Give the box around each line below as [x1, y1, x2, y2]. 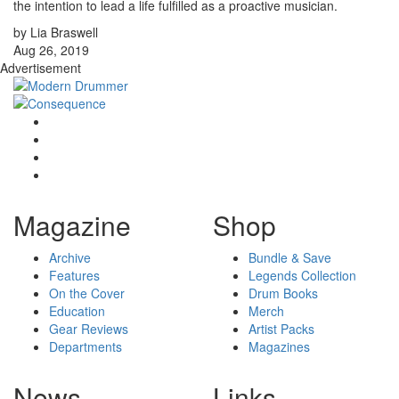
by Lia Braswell [13, 23, 98, 42]
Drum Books [248, 284, 318, 303]
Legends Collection [248, 266, 356, 285]
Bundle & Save [248, 248, 331, 267]
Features [49, 266, 100, 285]
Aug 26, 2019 [13, 41, 89, 60]
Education [49, 302, 105, 321]
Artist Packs [248, 320, 314, 338]
